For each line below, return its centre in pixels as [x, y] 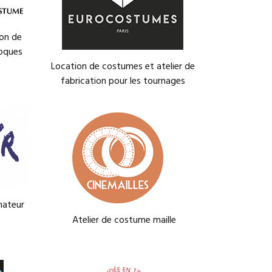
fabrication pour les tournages [123, 81]
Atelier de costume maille [106, 220]
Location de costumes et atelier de [123, 67]
